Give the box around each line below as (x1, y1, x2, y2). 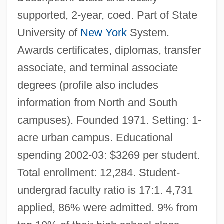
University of (17, 26, 80, 39)
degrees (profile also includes (17, 78, 158, 91)
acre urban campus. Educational (17, 131, 173, 144)
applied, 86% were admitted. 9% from (17, 201, 198, 214)
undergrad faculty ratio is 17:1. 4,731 (17, 183, 193, 196)
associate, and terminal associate (17, 61, 178, 74)
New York (80, 26, 127, 39)
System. (126, 26, 169, 39)
